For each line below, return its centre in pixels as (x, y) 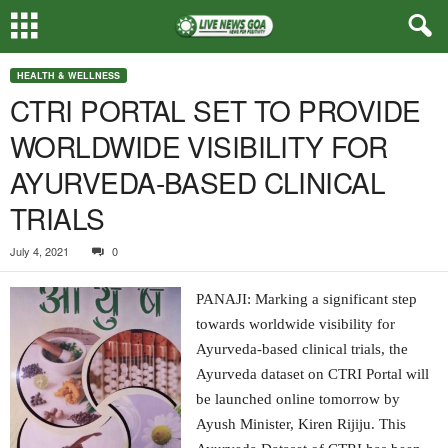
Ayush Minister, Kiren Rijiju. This (301, 424)
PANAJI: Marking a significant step (307, 299)
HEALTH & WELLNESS (68, 75)
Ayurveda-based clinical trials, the (302, 349)
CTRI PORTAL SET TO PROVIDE (215, 110)
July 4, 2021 (39, 251)
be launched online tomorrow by (298, 399)
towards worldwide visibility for (296, 324)
